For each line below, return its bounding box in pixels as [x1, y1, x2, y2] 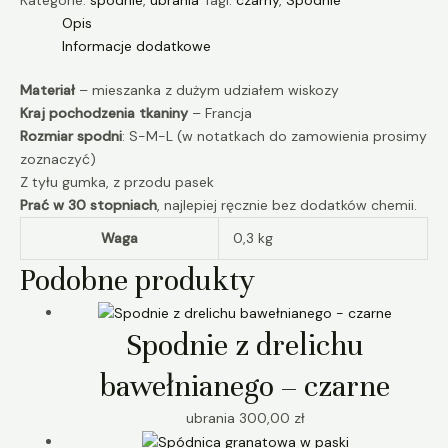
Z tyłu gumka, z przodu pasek [20, 173, 214, 192]
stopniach [90, 196, 157, 215]
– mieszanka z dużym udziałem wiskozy [75, 81, 339, 100]
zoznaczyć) [20, 150, 96, 169]
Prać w [20, 196, 64, 215]
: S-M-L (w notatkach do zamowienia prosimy [122, 127, 427, 146]
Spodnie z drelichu [126, 327, 364, 365]
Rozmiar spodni [20, 127, 122, 146]
